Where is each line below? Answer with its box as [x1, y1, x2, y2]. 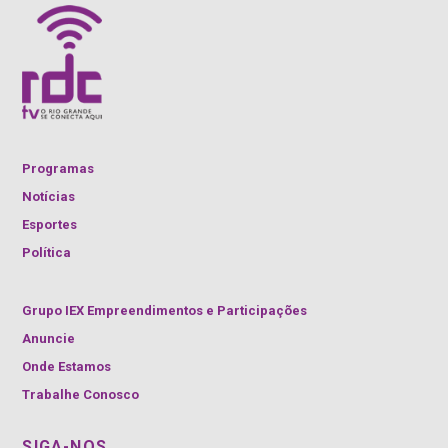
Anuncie [22, 330, 76, 346]
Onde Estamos [22, 358, 112, 374]
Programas [22, 160, 95, 176]
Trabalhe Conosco [22, 386, 140, 402]
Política [22, 244, 72, 260]
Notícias [22, 188, 76, 204]
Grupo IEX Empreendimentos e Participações [22, 302, 308, 318]
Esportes [22, 216, 78, 232]
